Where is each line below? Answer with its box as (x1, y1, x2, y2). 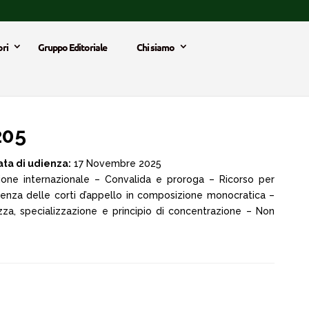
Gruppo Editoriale (38, 41, 107, 53)
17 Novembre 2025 (71, 158, 161, 169)
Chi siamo (137, 41, 175, 53)
